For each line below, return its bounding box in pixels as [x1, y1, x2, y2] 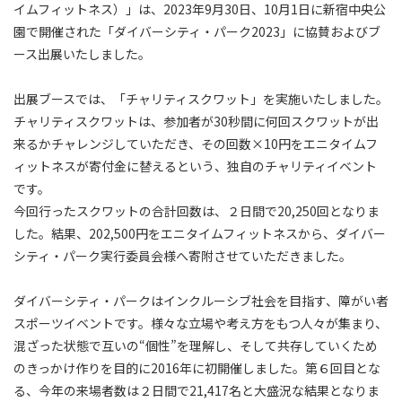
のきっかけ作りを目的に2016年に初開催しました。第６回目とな [13, 358, 380, 377]
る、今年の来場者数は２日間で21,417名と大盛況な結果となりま [13, 380, 380, 399]
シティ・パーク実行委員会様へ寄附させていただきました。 [13, 246, 352, 265]
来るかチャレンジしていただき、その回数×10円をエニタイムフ [13, 134, 378, 153]
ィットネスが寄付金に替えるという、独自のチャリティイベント [13, 156, 377, 175]
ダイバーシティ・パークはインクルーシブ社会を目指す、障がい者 [13, 291, 389, 310]
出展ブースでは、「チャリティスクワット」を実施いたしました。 [13, 89, 389, 108]
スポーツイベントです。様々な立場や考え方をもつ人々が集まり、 [13, 313, 388, 332]
